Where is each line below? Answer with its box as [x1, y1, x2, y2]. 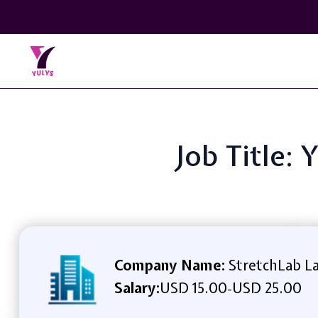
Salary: [114, 278, 160, 297]
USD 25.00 [231, 278, 302, 297]
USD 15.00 [159, 278, 227, 297]
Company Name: [114, 255, 225, 275]
